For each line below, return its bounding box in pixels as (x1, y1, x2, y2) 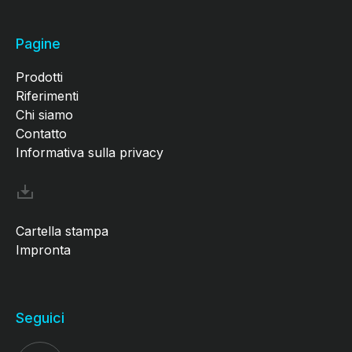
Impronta (16, 241, 71, 258)
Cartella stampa (16, 222, 108, 239)
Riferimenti (16, 87, 79, 104)
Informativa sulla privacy (16, 144, 163, 160)
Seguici (16, 309, 64, 326)
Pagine (16, 35, 60, 52)
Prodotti (16, 68, 63, 85)
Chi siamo (16, 106, 73, 123)
